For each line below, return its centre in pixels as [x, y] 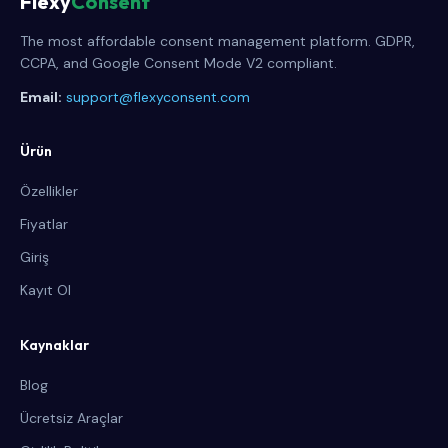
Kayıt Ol [45, 290]
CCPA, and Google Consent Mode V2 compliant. [178, 63]
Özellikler [49, 191]
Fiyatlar [44, 224]
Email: [41, 97]
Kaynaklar [54, 345]
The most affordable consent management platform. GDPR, [217, 41]
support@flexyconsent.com [158, 97]
